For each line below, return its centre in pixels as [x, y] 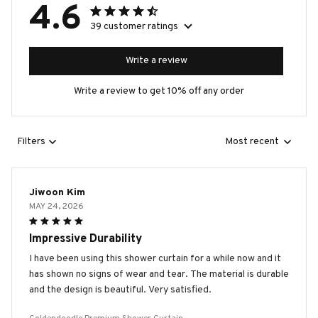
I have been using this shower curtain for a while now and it [155, 258]
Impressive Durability [86, 239]
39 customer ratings [134, 26]
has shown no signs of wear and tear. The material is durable [159, 274]
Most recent [252, 142]
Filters [31, 142]
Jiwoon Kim [57, 192]
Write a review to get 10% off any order [159, 91]
